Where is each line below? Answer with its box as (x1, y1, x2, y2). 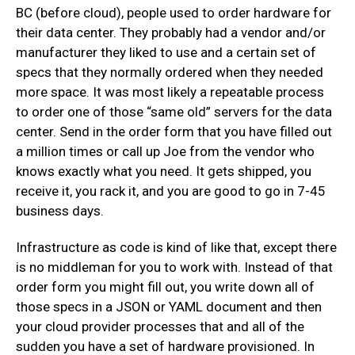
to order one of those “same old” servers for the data (16, 104, 332, 120)
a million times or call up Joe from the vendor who (16, 143, 315, 160)
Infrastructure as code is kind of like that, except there (16, 239, 337, 255)
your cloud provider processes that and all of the (16, 318, 304, 334)
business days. (16, 203, 104, 219)
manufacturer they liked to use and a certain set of (16, 44, 316, 61)
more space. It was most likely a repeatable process (16, 84, 324, 101)
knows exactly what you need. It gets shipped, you (16, 163, 311, 180)
